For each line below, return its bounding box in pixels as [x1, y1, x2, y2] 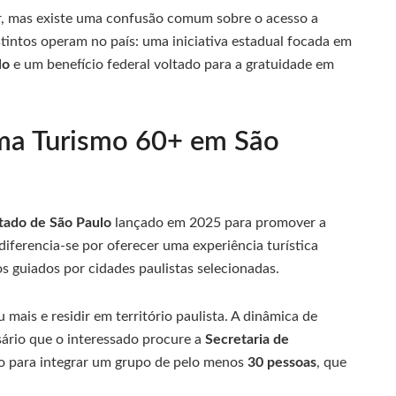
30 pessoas [247, 355, 316, 370]
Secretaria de [205, 332, 289, 347]
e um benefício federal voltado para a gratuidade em [10, 57, 334, 72]
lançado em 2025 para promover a [111, 216, 326, 231]
